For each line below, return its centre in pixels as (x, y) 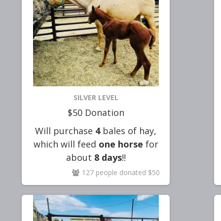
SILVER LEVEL (96, 97)
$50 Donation (96, 112)
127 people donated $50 (121, 172)
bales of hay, (128, 131)
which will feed (66, 144)
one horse (121, 144)
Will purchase (65, 131)
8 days (108, 157)
